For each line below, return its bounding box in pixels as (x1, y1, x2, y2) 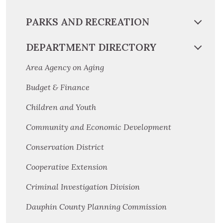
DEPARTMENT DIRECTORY (26, 40, 156, 53)
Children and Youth (26, 102, 96, 112)
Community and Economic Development (26, 121, 171, 132)
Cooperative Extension (26, 161, 108, 172)
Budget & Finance (26, 82, 92, 92)
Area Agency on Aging (26, 62, 104, 72)
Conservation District (26, 141, 104, 152)
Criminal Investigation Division (26, 181, 140, 192)
